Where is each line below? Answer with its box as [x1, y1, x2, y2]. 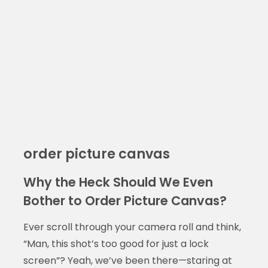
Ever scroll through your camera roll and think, [23, 220, 241, 234]
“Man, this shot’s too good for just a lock [23, 237, 209, 251]
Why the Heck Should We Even [23, 173, 213, 191]
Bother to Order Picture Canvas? [23, 192, 227, 210]
